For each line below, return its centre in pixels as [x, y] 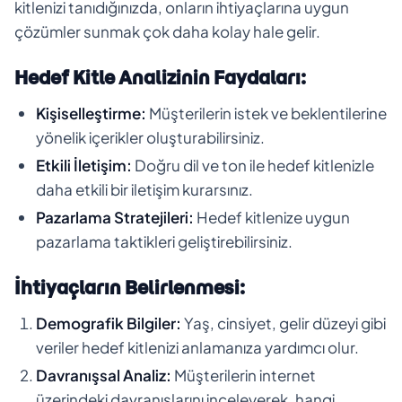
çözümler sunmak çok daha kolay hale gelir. [167, 31]
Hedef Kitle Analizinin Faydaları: [160, 77]
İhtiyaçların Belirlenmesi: [130, 287]
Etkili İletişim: [84, 165]
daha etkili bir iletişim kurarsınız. [144, 189]
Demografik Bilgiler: [109, 323]
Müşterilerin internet [244, 375]
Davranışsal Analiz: [104, 375]
